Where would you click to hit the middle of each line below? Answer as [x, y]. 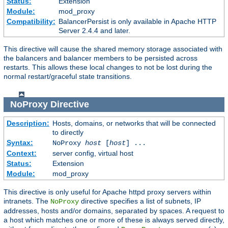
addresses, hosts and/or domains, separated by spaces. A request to [114, 210]
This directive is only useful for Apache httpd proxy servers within [107, 192]
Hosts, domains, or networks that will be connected [134, 123]
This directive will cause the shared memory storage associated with [113, 49]
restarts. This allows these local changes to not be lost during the [108, 67]
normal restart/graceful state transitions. [68, 77]
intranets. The [27, 201]
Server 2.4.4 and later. [94, 31]
